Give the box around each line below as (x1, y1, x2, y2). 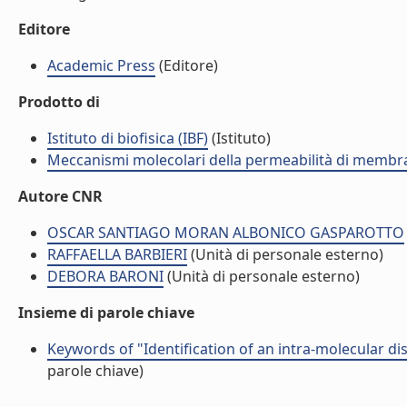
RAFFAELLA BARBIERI (47, 244, 187, 264)
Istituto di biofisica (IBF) (47, 128, 208, 148)
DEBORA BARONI (47, 266, 164, 286)
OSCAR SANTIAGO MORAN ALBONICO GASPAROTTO (47, 223, 404, 243)
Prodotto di (18, 92, 100, 112)
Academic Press (47, 55, 155, 75)
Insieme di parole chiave (18, 303, 194, 323)
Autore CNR (18, 186, 103, 206)
